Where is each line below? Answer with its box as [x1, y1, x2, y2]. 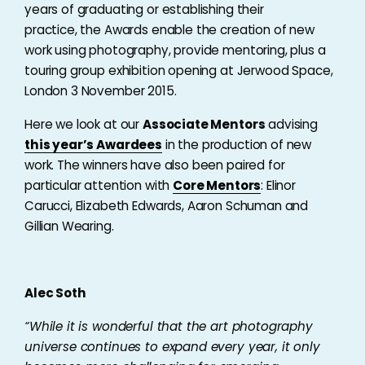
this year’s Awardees [24, 136, 162, 153]
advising [265, 116, 319, 133]
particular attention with [24, 177, 174, 194]
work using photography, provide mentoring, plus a [24, 42, 326, 59]
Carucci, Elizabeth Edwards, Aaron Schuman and [24, 197, 309, 214]
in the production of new [161, 136, 312, 153]
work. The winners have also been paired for [24, 156, 285, 174]
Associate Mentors [142, 116, 266, 133]
